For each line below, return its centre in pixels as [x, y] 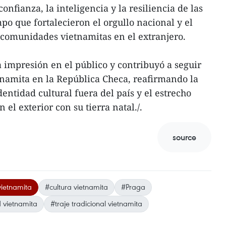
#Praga [133, 187]
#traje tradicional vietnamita [96, 203]
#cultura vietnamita [76, 187]
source [184, 137]
